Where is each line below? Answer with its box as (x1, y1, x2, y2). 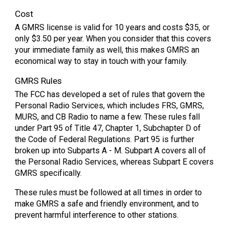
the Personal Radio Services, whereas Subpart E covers (15, 157, 214, 167)
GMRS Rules (15, 76, 62, 86)
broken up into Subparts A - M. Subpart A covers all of (15, 146, 207, 155)
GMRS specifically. (15, 168, 82, 178)
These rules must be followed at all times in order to (15, 188, 202, 197)
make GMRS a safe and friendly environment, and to (15, 199, 199, 209)
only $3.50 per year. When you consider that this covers (15, 34, 212, 43)
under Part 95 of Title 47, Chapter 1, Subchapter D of (15, 123, 201, 133)
